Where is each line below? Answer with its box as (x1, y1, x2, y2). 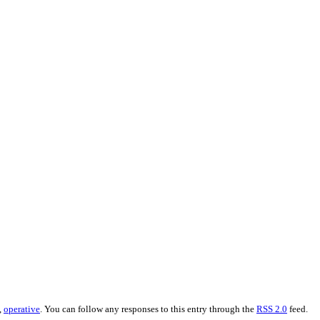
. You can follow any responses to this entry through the (40, 304, 256, 315)
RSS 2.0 (256, 304, 287, 315)
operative (4, 304, 40, 315)
